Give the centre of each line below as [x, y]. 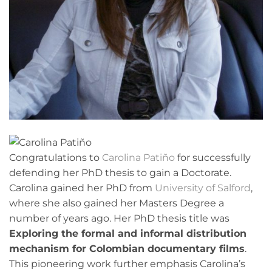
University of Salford [203, 188]
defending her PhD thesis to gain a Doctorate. [120, 173]
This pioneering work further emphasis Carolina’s [127, 264]
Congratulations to [56, 158]
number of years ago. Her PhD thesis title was [119, 219]
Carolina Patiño [138, 158]
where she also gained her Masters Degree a [117, 203]
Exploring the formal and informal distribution [128, 234]
